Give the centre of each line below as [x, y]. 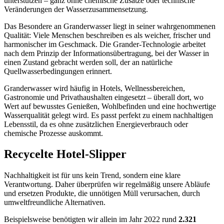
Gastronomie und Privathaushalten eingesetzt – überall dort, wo [104, 97]
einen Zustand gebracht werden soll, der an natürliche [88, 62]
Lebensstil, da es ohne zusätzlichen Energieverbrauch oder [96, 124]
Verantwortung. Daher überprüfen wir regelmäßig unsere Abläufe [107, 184]
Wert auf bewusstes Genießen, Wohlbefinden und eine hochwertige [110, 106]
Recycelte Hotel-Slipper [65, 154]
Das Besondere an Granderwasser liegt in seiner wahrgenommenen [110, 26]
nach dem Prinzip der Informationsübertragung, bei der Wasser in [106, 53]
